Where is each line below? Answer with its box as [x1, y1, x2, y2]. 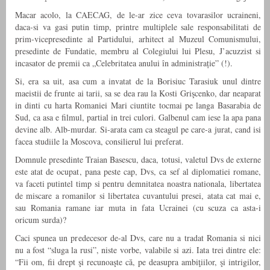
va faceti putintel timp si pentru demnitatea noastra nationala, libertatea [15, 178, 261, 190]
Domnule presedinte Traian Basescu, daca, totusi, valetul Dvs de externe [15, 154, 261, 166]
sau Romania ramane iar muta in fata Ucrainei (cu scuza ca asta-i [15, 202, 261, 214]
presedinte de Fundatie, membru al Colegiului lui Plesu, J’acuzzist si [15, 45, 261, 57]
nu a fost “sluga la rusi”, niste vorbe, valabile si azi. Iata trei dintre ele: [15, 244, 261, 256]
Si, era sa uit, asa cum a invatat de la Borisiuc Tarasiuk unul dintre [15, 75, 261, 87]
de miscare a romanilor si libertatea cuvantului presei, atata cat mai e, [15, 190, 261, 202]
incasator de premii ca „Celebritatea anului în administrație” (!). [15, 57, 233, 69]
